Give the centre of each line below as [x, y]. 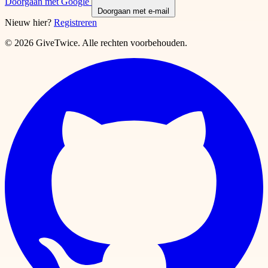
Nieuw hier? [28, 22]
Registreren [75, 22]
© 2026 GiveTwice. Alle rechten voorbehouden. [96, 42]
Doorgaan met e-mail [133, 11]
